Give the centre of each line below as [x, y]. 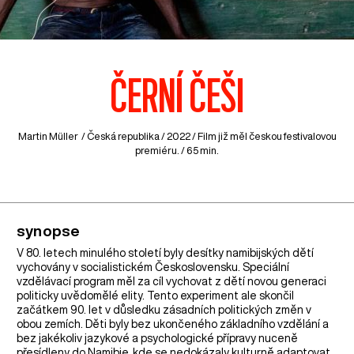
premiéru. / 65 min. [177, 151]
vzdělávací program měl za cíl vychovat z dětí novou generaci [172, 281]
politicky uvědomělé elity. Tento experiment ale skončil [156, 295]
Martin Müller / [52, 137]
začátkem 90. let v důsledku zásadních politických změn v [164, 309]
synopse [49, 230]
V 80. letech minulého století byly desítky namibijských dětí [166, 252]
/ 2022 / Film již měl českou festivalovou [248, 137]
